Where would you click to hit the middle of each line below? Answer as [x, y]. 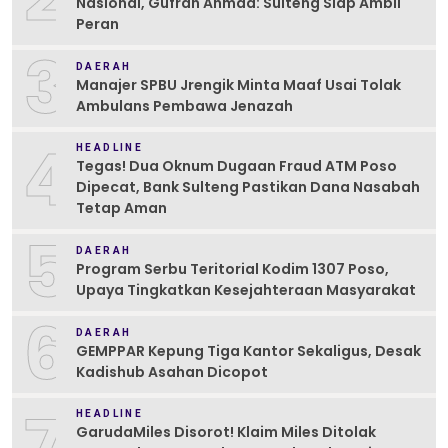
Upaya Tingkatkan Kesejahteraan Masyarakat [246, 289]
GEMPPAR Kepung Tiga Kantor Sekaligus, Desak [248, 350]
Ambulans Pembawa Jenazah [184, 105]
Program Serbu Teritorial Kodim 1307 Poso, [232, 268]
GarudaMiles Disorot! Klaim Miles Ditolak [226, 432]
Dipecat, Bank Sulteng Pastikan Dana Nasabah [248, 187]
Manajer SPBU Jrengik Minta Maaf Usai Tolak [238, 84]
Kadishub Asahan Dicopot [172, 371]
